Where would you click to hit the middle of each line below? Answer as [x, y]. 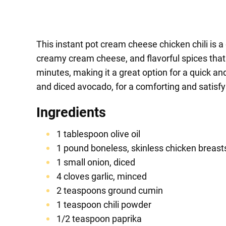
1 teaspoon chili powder [104, 205]
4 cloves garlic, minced [102, 177]
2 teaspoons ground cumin [110, 191]
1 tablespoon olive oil [98, 134]
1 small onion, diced [96, 162]
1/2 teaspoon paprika [99, 219]
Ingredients [71, 113]
